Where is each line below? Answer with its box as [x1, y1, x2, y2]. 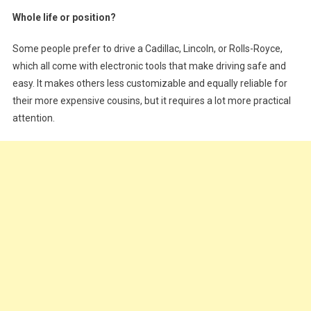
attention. [12, 112, 55, 124]
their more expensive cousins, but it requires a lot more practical [12, 95, 291, 107]
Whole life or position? [12, 12, 116, 24]
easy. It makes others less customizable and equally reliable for [12, 78, 287, 90]
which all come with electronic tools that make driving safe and [12, 60, 286, 72]
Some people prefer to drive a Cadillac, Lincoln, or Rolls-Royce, [12, 43, 283, 55]
